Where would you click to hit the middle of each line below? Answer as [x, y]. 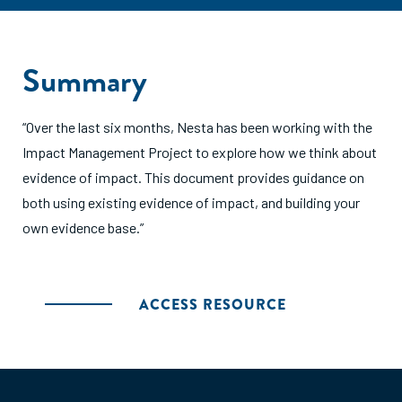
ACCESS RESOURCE [213, 305]
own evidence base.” [83, 227]
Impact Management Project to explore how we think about [200, 152]
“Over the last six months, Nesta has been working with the [197, 127]
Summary [85, 80]
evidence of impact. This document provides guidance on [193, 177]
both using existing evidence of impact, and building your [191, 202]
